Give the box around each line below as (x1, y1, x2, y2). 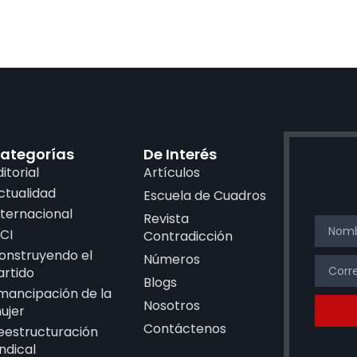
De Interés (143, 144, 218, 165)
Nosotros (143, 296, 201, 316)
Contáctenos (143, 320, 227, 339)
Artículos (143, 163, 201, 182)
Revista (143, 210, 190, 229)
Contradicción (143, 227, 233, 246)
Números (143, 250, 201, 269)
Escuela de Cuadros (143, 186, 267, 206)
